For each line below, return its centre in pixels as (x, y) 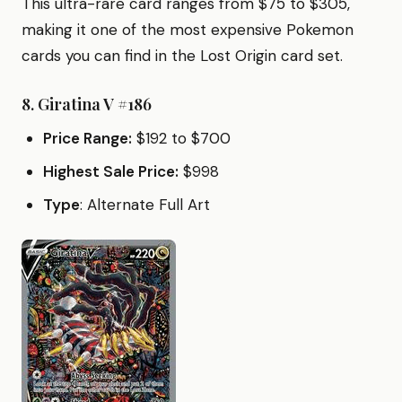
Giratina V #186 (95, 104)
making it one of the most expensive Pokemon (188, 29)
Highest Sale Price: (111, 171)
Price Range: (87, 138)
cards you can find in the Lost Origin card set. (182, 55)
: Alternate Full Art (145, 204)
